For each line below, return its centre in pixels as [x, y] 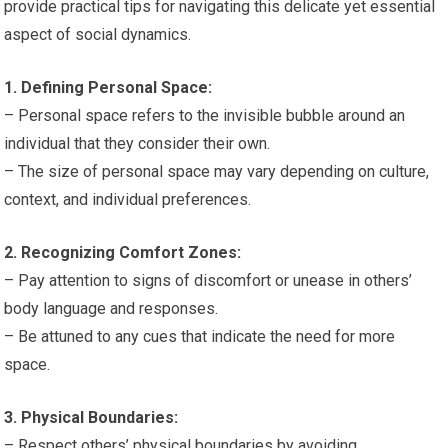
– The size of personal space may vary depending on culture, [217, 171]
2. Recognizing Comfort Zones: [123, 252]
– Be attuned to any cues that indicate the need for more [200, 336]
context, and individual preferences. [128, 199]
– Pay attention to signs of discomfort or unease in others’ [208, 280]
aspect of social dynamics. [98, 34]
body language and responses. [111, 308]
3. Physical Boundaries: [91, 417]
